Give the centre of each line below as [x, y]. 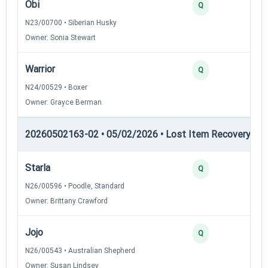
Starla [38, 167]
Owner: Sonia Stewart [60, 37]
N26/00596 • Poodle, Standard [75, 186]
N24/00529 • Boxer [56, 87]
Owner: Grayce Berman [63, 102]
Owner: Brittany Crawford [66, 201]
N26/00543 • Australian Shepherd [80, 250]
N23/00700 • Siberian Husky [71, 22]
